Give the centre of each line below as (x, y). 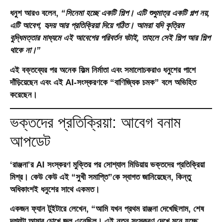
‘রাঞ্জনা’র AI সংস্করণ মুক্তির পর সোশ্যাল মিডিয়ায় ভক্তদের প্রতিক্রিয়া (107, 165)
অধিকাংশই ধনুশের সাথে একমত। (55, 190)
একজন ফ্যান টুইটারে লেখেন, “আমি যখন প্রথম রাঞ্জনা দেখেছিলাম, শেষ (107, 209)
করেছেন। (24, 95)
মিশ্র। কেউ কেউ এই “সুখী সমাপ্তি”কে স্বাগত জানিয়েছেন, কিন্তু (100, 177)
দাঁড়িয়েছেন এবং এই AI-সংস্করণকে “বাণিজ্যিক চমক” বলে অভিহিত (103, 82)
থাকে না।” (25, 51)
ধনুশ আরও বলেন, (34, 13)
